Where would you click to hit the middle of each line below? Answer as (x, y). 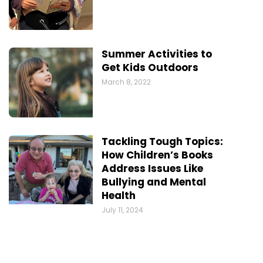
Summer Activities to (156, 54)
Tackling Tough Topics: (162, 141)
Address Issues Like (152, 168)
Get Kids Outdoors (150, 68)
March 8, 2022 (126, 82)
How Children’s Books (157, 155)
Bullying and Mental (154, 182)
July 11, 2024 (122, 210)
